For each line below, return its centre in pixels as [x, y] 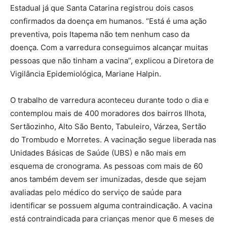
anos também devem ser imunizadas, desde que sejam [108, 179]
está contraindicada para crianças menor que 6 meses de [112, 218]
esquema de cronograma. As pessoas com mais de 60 [106, 166]
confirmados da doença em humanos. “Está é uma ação [108, 21]
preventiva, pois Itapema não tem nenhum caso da [100, 34]
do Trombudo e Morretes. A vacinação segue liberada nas [113, 139]
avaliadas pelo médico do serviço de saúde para [96, 192]
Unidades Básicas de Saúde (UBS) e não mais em [98, 153]
